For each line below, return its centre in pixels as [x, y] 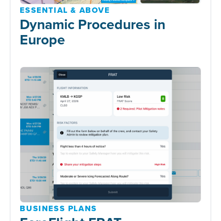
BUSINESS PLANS [58, 208]
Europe [43, 39]
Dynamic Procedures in [93, 24]
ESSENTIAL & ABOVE [65, 10]
